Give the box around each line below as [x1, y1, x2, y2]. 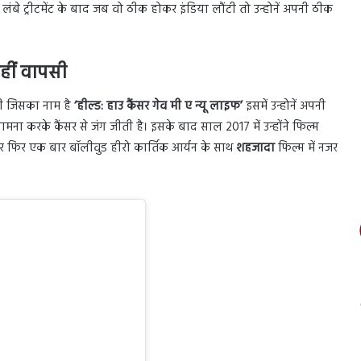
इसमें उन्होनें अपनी [243, 97, 326, 117]
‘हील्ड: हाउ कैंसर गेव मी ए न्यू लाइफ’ [74, 97, 243, 117]
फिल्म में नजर [275, 139, 338, 159]
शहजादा [233, 139, 275, 159]
